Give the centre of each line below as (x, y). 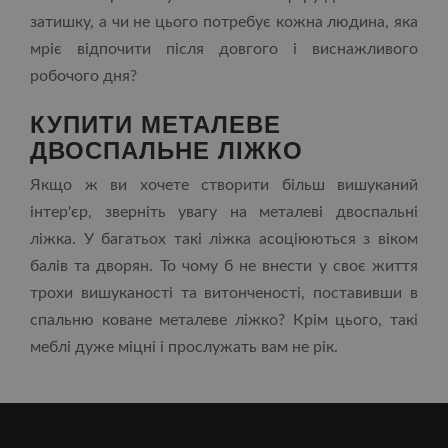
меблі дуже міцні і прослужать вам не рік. (184, 347)
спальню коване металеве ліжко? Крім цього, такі (224, 320)
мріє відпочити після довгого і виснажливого (224, 49)
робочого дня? (83, 76)
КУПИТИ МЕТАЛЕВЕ (155, 123)
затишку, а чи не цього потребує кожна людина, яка (224, 22)
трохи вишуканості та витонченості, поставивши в (224, 293)
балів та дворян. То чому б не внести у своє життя (224, 266)
